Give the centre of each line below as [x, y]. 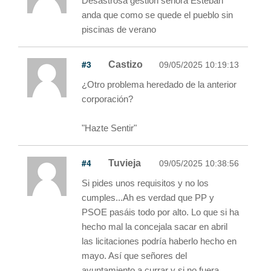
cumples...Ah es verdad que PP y [148, 197]
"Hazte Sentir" [109, 128]
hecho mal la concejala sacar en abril [155, 226]
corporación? [107, 99]
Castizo [126, 64]
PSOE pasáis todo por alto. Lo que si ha [160, 212]
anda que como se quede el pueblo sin [157, 15]
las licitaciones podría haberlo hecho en [159, 241]
